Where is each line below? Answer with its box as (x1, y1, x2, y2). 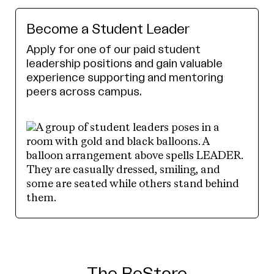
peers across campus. (26, 86, 142, 97)
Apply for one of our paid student (26, 43, 201, 55)
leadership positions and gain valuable (26, 57, 223, 69)
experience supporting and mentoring (26, 72, 223, 83)
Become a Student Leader (26, 22, 190, 36)
